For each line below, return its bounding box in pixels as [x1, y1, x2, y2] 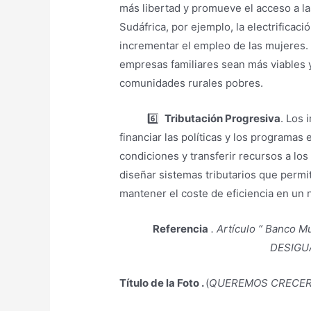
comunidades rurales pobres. [119, 76, 264, 90]
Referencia [152, 221, 208, 235]
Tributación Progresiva [165, 111, 281, 125]
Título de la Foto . [119, 276, 206, 289]
